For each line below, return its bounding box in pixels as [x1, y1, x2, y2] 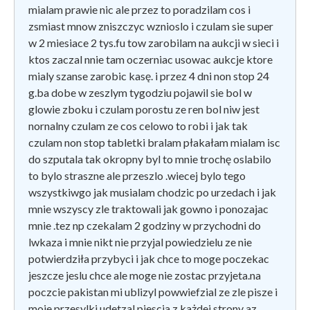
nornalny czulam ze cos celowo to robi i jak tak [28, 118, 248, 132]
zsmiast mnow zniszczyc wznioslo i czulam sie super [28, 19, 273, 33]
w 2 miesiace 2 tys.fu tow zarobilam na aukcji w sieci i [28, 35, 279, 49]
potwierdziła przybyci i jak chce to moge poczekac [28, 251, 269, 265]
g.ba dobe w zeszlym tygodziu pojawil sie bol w [28, 85, 252, 99]
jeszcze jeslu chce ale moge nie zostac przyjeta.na [28, 268, 261, 282]
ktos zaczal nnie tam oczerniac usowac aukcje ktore [28, 52, 273, 66]
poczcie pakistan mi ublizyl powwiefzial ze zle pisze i [28, 284, 277, 298]
